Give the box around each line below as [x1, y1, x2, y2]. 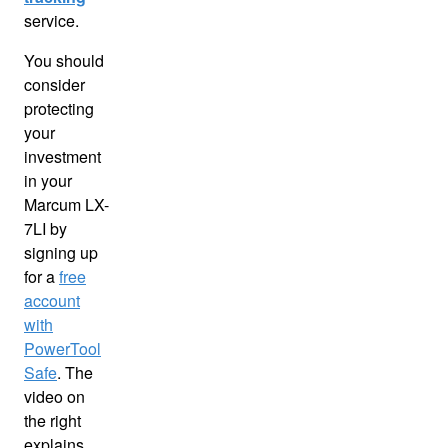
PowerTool [24, 337, 101, 361]
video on [24, 385, 85, 409]
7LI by [24, 217, 67, 241]
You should [24, 49, 104, 73]
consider [24, 73, 85, 97]
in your [24, 169, 72, 193]
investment [24, 145, 101, 169]
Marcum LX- [24, 193, 109, 217]
